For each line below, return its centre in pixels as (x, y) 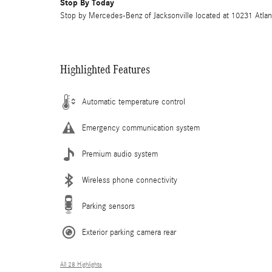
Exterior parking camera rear (129, 232)
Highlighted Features (105, 69)
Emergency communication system (141, 128)
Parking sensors (108, 206)
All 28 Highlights (81, 264)
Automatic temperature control (134, 102)
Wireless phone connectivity (130, 180)
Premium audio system (120, 154)
